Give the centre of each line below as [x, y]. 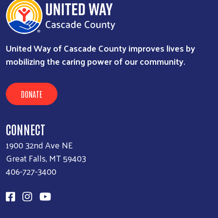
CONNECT [26, 129]
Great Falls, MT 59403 [46, 158]
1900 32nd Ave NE [39, 145]
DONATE [32, 94]
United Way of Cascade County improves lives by [100, 48]
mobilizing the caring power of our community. [96, 61]
